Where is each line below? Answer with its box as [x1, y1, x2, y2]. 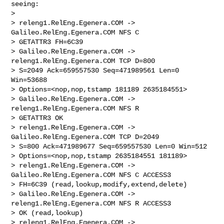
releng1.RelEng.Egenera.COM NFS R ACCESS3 [11, 199, 175, 207]
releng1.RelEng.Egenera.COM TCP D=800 [11, 56, 159, 65]
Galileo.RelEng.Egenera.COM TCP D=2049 [11, 132, 163, 141]
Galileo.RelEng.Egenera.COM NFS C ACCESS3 [11, 170, 175, 179]
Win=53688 [11, 75, 51, 84]
